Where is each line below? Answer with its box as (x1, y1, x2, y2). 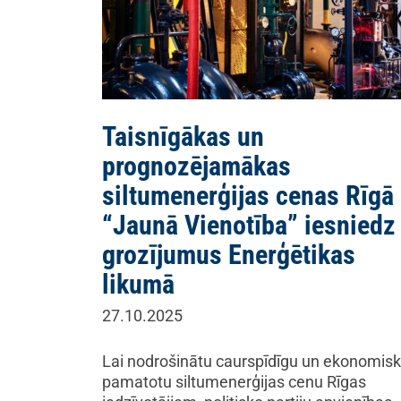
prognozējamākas (102, 150, 291, 182)
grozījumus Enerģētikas (102, 239, 355, 270)
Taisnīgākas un (102, 121, 264, 152)
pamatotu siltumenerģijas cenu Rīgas (102, 372, 366, 391)
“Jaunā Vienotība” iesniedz (102, 209, 396, 241)
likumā (102, 269, 175, 300)
